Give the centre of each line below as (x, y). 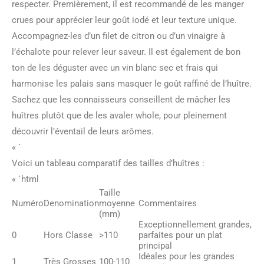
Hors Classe (68, 235)
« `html (25, 179)
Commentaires (168, 203)
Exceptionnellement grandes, (195, 225)
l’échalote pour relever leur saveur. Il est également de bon (126, 52)
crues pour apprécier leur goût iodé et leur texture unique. (124, 20)
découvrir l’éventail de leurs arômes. (83, 131)
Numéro (28, 203)
